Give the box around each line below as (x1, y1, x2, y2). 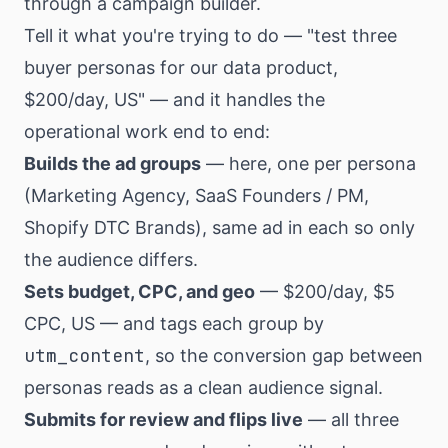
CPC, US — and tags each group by (24, 313, 324, 334)
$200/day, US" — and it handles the (24, 89, 325, 110)
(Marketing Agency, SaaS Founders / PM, (24, 185, 369, 206)
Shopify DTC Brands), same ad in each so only (24, 217, 415, 238)
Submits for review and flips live (24, 409, 303, 430)
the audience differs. (24, 249, 198, 270)
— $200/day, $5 (255, 281, 395, 302)
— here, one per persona (201, 153, 416, 174)
